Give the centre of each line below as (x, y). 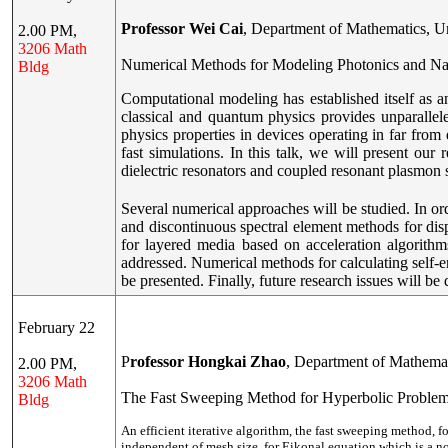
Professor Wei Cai (182, 28)
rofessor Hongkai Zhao (208, 361)
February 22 (56, 327)
